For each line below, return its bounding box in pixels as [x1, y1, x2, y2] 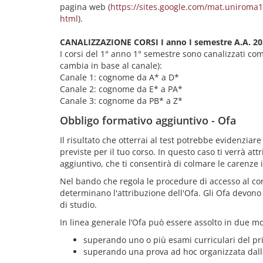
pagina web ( [60, 1, 110, 12]
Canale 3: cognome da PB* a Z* [60, 95, 183, 106]
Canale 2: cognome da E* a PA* [60, 83, 183, 95]
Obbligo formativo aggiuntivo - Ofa [60, 113, 236, 127]
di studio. [60, 199, 97, 210]
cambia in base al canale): [60, 60, 162, 71]
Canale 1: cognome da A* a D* [60, 72, 179, 83]
